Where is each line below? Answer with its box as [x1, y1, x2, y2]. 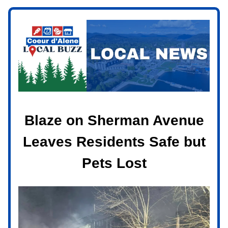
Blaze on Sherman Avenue [24, 112, 204, 128]
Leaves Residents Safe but [22, 133, 206, 150]
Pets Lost [81, 155, 147, 171]
